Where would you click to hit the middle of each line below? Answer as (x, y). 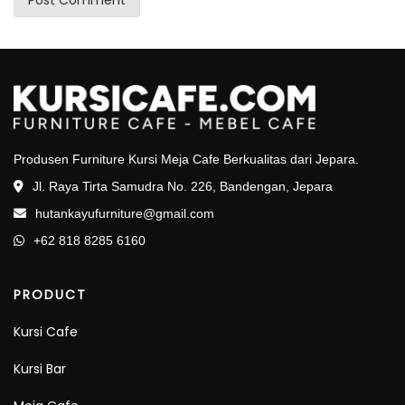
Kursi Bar (40, 369)
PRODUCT (50, 295)
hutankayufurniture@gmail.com (125, 214)
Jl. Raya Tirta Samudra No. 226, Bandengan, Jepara (181, 187)
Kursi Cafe (46, 332)
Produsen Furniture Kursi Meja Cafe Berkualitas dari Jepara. (186, 160)
